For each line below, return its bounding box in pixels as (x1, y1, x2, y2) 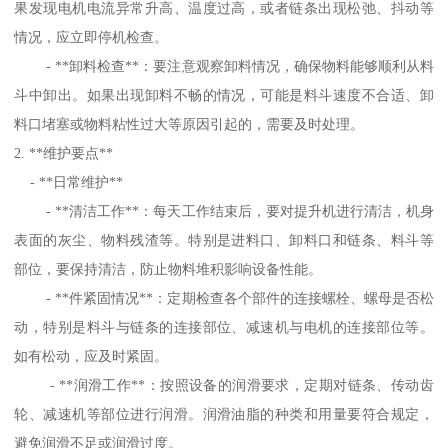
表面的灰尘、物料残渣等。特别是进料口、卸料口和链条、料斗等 (14, 232, 434, 249)
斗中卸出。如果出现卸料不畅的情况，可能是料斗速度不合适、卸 (14, 87, 434, 104)
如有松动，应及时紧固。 (14, 348, 169, 365)
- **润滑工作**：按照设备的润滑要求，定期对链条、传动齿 (14, 377, 434, 394)
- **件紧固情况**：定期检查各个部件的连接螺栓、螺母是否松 (14, 290, 434, 307)
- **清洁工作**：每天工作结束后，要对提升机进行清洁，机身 (14, 203, 434, 220)
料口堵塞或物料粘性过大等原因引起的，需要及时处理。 (14, 116, 365, 133)
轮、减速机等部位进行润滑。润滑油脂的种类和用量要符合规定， (14, 406, 434, 423)
